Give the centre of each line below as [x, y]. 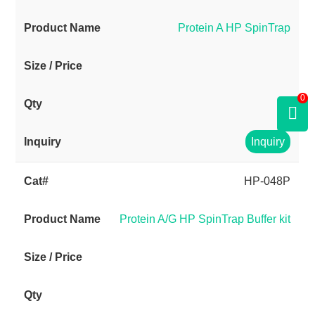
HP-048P [268, 181]
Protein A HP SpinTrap [234, 28]
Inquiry [268, 142]
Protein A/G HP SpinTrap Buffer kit [205, 219]
